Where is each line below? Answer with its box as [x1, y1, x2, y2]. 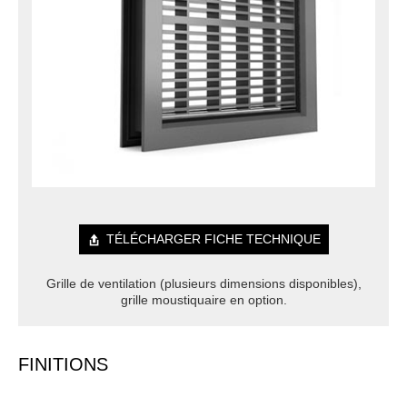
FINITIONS [18, 354, 108, 375]
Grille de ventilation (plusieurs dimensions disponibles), [45, 276, 362, 292]
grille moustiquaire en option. [120, 293, 287, 308]
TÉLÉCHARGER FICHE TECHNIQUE [105, 232, 321, 247]
